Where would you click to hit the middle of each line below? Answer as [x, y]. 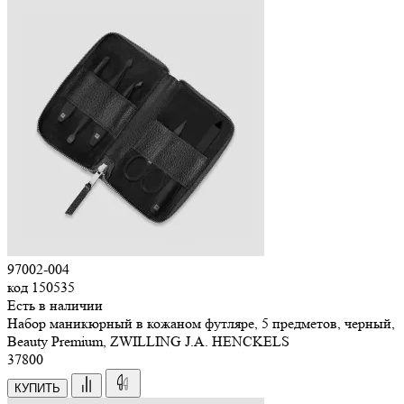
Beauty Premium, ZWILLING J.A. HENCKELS [148, 341]
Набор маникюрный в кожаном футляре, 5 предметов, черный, [201, 323]
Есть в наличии [55, 305]
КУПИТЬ [37, 388]
